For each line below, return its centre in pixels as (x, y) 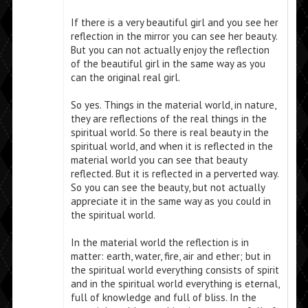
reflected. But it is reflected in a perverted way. (174, 174)
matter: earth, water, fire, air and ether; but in (170, 256)
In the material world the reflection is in (159, 243)
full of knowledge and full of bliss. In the (163, 298)
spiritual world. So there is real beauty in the (169, 133)
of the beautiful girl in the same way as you (168, 64)
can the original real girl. (125, 78)
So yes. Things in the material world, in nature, (173, 105)
